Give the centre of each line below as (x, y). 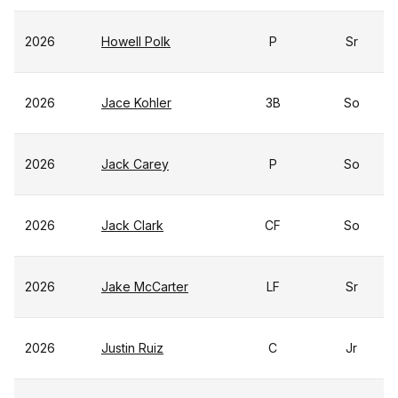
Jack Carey (135, 164)
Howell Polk (136, 41)
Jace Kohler (136, 103)
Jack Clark (132, 225)
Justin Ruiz (132, 348)
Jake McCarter (145, 287)
